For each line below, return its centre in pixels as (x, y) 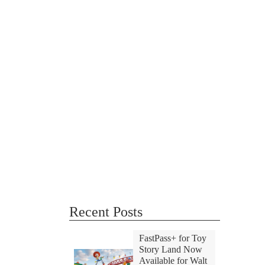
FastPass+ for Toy (172, 238)
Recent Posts (106, 212)
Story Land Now (170, 249)
